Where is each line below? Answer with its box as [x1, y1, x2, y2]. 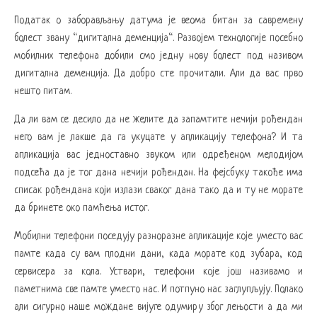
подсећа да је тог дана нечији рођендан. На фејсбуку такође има [14, 167, 303, 178]
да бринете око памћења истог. [14, 202, 149, 214]
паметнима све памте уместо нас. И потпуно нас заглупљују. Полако [14, 284, 303, 295]
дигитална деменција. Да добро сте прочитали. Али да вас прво [14, 68, 303, 79]
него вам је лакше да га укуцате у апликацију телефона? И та [14, 132, 303, 143]
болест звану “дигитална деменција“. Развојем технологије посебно [14, 33, 303, 44]
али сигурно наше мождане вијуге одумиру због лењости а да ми [14, 301, 303, 313]
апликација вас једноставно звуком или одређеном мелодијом [14, 149, 303, 161]
